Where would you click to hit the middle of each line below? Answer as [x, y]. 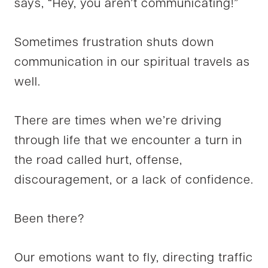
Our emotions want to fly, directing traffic [134, 258]
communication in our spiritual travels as [132, 63]
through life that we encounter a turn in [128, 141]
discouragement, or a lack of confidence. [134, 180]
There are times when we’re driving [118, 121]
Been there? [49, 219]
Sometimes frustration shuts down [114, 43]
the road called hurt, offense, [98, 161]
